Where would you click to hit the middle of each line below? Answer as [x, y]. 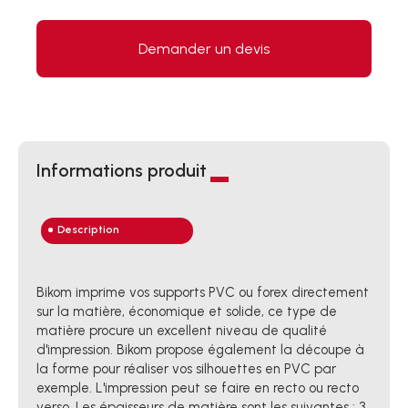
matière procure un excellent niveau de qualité [182, 331]
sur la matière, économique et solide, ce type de [187, 311]
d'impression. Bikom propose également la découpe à [200, 350]
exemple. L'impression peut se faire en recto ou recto [198, 388]
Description [88, 229]
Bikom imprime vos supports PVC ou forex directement [203, 292]
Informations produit [122, 170]
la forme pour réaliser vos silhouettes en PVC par [186, 369]
